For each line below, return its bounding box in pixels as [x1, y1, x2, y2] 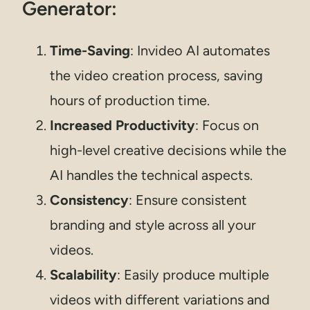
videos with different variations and [50, 291, 270, 308]
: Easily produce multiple [117, 266, 269, 283]
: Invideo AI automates [130, 42, 270, 59]
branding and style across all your [50, 216, 256, 233]
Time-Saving [50, 42, 130, 59]
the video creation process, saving [50, 66, 263, 84]
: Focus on [195, 116, 259, 134]
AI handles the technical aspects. [50, 166, 253, 183]
